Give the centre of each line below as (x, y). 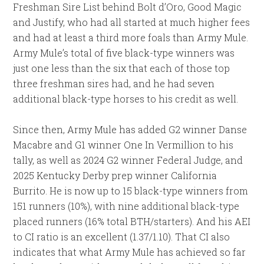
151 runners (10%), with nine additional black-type (126, 206)
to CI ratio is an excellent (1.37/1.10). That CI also (122, 237)
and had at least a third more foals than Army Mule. (131, 38)
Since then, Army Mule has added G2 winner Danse (130, 130)
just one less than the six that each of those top (122, 68)
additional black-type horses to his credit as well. (126, 99)
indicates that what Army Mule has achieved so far (130, 252)
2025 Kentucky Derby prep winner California (115, 176)
